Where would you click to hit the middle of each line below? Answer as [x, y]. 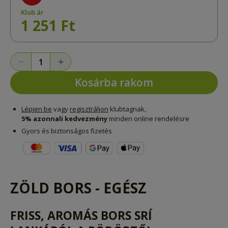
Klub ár [32, 12]
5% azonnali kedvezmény [64, 119]
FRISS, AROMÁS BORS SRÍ [81, 216]
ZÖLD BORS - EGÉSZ [78, 188]
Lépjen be [37, 109]
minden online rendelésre [148, 119]
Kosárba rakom [114, 83]
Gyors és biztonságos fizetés [67, 131]
